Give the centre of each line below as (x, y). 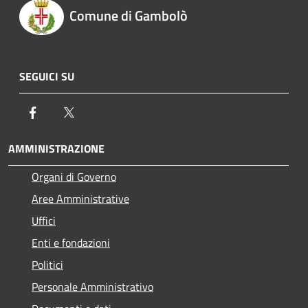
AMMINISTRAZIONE (56, 149)
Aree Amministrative (80, 199)
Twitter (93, 112)
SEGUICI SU (47, 77)
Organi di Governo (74, 177)
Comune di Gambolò (128, 16)
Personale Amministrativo (92, 287)
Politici (47, 265)
